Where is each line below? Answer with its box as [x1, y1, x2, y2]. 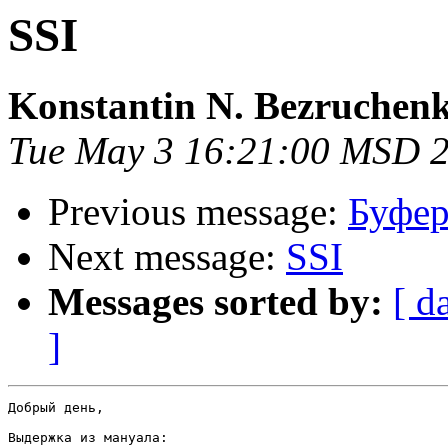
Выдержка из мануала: [8, 430, 168, 446]
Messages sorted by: [48, 280, 383, 324]
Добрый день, [8, 400, 104, 416]
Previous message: [48, 190, 348, 234]
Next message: [48, 235, 286, 279]
